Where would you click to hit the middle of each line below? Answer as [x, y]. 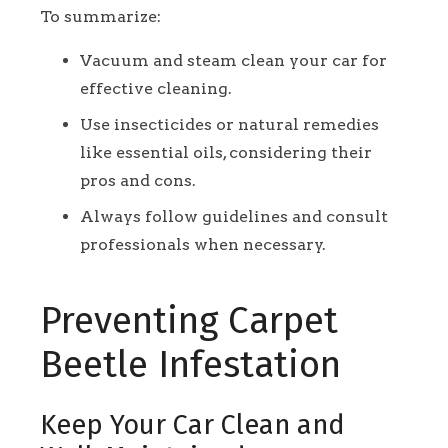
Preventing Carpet [189, 321]
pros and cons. [138, 181]
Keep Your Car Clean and [192, 425]
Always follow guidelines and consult [234, 217]
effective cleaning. [156, 89]
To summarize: [100, 17]
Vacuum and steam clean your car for [233, 61]
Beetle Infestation [190, 365]
